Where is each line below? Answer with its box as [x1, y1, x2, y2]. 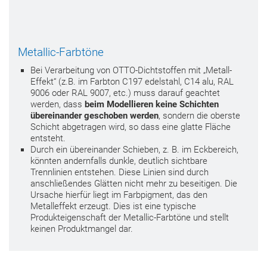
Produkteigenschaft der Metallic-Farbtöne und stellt [30, 212, 229, 223]
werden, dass [30, 99, 85, 110]
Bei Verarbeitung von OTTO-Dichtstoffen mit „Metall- [30, 65, 232, 76]
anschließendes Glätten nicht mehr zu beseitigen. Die [30, 178, 237, 189]
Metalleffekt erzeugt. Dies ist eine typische [30, 201, 196, 212]
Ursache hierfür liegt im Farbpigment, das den [30, 190, 207, 200]
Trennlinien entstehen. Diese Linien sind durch [30, 167, 209, 178]
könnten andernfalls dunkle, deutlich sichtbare [30, 156, 207, 166]
